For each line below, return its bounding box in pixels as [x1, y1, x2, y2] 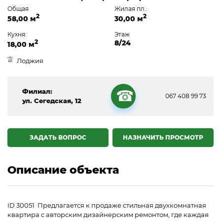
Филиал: [22, 87, 52, 95]
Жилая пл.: [114, 4, 147, 12]
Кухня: [7, 31, 27, 38]
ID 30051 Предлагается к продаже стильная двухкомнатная [7, 201, 206, 209]
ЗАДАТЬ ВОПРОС [29, 133, 86, 141]
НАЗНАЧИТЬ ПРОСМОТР [123, 133, 204, 141]
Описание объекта [7, 163, 119, 177]
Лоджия [15, 56, 43, 65]
